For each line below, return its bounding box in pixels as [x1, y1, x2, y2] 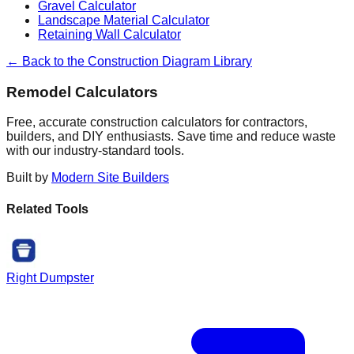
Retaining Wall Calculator [38, 27, 181, 41]
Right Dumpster [6, 270, 94, 284]
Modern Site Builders [51, 171, 169, 185]
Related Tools [6, 201, 88, 216]
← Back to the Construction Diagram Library [6, 54, 252, 68]
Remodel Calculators [6, 83, 158, 100]
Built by [6, 171, 48, 185]
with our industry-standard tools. [6, 144, 184, 158]
